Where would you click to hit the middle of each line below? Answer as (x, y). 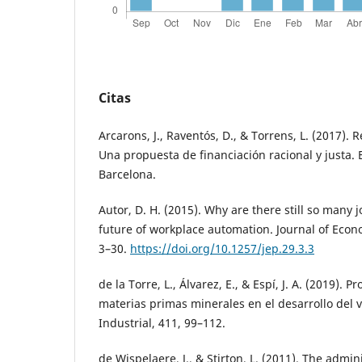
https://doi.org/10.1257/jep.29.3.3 (222, 248)
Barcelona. (127, 174)
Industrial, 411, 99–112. (162, 322)
